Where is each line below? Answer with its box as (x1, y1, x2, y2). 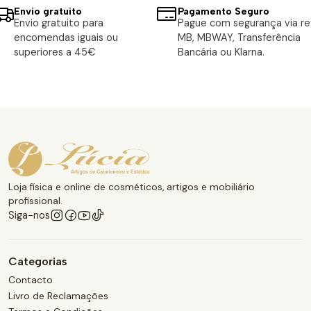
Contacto (8, 273, 53, 286)
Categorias (8, 255, 67, 269)
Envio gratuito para (14, 17, 103, 30)
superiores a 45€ (14, 46, 95, 59)
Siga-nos (8, 209, 50, 222)
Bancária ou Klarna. (178, 46, 264, 59)
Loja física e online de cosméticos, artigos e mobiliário (8, 181, 255, 194)
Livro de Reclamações (8, 289, 108, 302)
